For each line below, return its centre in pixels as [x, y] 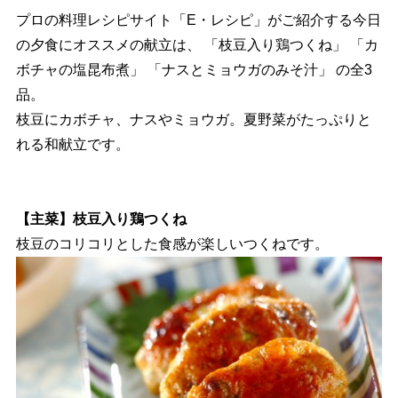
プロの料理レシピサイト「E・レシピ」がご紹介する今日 [198, 20]
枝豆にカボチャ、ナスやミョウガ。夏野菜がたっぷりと [193, 119]
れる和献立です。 [72, 144]
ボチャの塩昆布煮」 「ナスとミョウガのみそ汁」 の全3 [194, 70]
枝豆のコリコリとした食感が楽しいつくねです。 [172, 244]
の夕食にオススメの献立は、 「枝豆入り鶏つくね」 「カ [197, 45]
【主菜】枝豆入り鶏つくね [101, 219]
